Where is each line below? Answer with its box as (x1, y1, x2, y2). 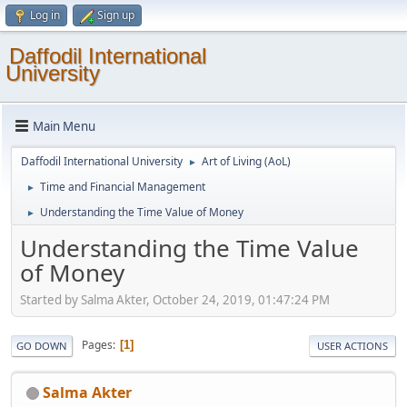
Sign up (97, 7, 134, 23)
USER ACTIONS (317, 338, 388, 352)
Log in (30, 7, 60, 23)
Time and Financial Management (40, 179, 205, 194)
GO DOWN (16, 338, 67, 352)
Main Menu (33, 117, 95, 134)
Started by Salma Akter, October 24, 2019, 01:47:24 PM (20, 291, 330, 308)
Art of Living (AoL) (202, 154, 291, 169)
